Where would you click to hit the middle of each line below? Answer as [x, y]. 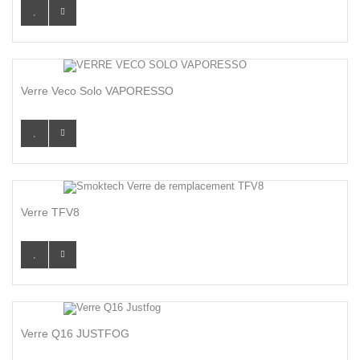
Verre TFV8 [50, 212]
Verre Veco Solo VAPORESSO [97, 91]
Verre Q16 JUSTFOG [75, 333]
